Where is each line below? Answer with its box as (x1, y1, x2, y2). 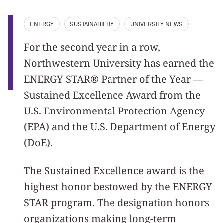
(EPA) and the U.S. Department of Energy (24, 119, 215, 133)
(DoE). (24, 135, 55, 149)
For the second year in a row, (24, 40, 160, 54)
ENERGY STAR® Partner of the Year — (24, 72, 203, 86)
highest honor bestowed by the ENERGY (24, 179, 212, 193)
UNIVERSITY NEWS (130, 21, 183, 28)
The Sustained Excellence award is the (24, 163, 204, 177)
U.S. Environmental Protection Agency (24, 104, 205, 117)
